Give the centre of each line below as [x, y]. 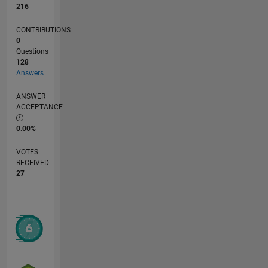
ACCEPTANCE [39, 107]
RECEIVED [32, 162]
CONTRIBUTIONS [43, 30]
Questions [32, 51]
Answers [30, 73]
